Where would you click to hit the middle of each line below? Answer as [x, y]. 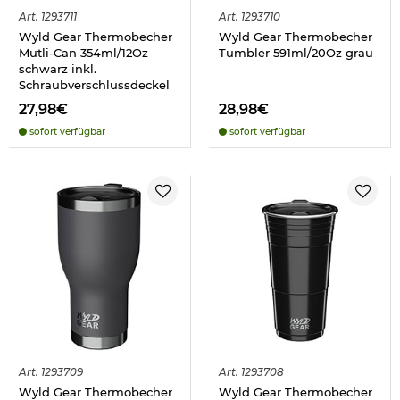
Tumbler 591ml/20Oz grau [296, 52]
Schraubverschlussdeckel [94, 84]
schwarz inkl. [58, 68]
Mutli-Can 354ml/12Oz [83, 52]
